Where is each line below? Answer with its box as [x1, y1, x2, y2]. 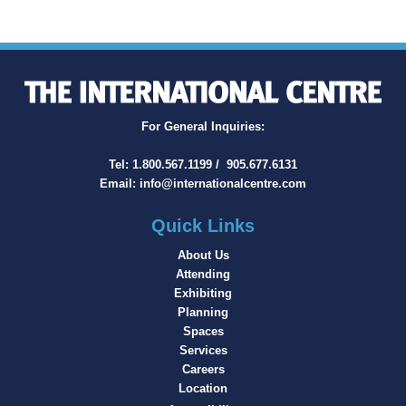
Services [179, 343, 227, 357]
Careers [181, 362, 225, 376]
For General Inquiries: [141, 119, 265, 133]
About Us [177, 247, 229, 262]
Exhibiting [174, 285, 232, 300]
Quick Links [151, 215, 255, 236]
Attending [176, 266, 230, 281]
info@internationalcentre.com [140, 176, 306, 190]
